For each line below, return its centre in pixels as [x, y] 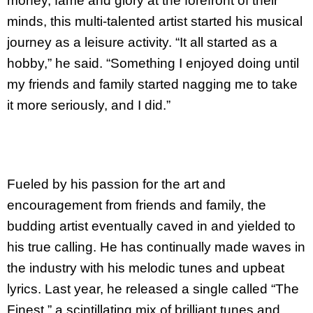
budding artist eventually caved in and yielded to [151, 226]
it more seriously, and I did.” [90, 105]
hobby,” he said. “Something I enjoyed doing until [153, 64]
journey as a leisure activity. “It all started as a [142, 43]
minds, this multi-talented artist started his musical [155, 22]
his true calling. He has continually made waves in [156, 247]
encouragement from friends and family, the [137, 205]
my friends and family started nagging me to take [152, 85]
